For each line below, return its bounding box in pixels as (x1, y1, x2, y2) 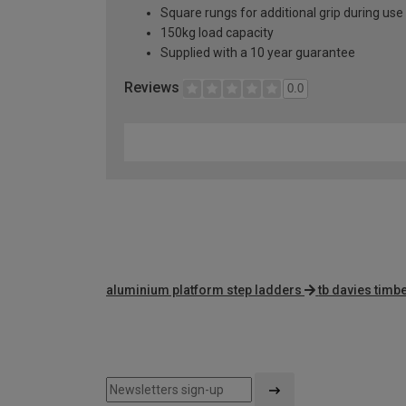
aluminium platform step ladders (106, 283, 302, 298)
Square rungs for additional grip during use (160, 5, 403, 21)
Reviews (124, 79, 183, 97)
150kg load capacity (160, 25, 274, 41)
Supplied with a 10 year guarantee (160, 45, 355, 61)
